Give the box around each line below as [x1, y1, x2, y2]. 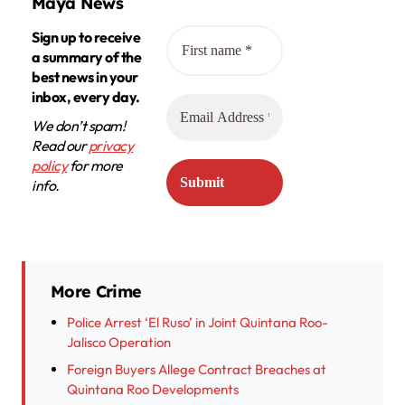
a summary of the [32, 48, 142, 67]
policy [32, 156, 68, 175]
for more [67, 156, 123, 175]
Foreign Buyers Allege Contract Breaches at [67, 361, 326, 379]
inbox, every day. [32, 88, 140, 107]
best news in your [32, 68, 138, 87]
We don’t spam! [32, 117, 126, 136]
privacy [88, 137, 134, 155]
